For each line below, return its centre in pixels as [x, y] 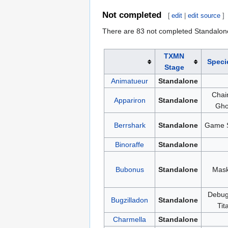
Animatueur [130, 81]
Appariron [130, 101]
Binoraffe [130, 145]
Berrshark [130, 125]
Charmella [130, 220]
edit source [204, 16]
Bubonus [130, 170]
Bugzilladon [130, 200]
